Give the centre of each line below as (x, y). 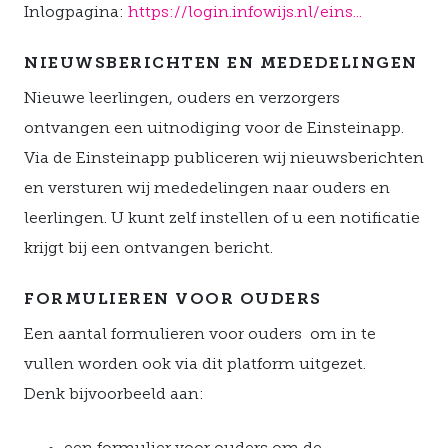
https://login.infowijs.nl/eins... (245, 13)
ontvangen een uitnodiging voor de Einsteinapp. (214, 129)
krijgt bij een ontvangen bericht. (148, 249)
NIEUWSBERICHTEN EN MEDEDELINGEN (221, 64)
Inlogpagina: (76, 13)
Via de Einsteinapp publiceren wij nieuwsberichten (224, 159)
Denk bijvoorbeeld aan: (114, 395)
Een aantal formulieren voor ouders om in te (200, 335)
